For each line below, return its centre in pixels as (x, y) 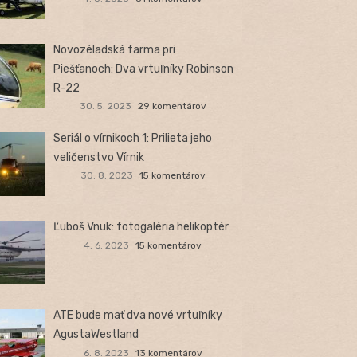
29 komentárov (172, 106)
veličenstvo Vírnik (99, 157)
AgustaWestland (96, 335)
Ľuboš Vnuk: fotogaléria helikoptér (141, 227)
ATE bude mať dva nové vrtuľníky (138, 316)
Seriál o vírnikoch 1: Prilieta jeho (133, 138)
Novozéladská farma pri (115, 49)
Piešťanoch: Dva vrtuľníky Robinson (144, 69)
